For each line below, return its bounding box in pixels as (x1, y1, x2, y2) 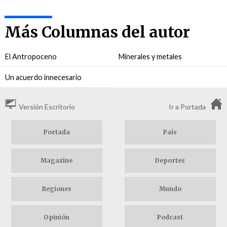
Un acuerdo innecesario (5, 72, 82, 82)
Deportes (155, 157, 185, 165)
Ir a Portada (169, 102, 206, 111)
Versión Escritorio (19, 102, 75, 111)
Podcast (157, 213, 183, 221)
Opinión (44, 213, 70, 221)
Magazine (41, 157, 73, 165)
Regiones (42, 185, 71, 193)
